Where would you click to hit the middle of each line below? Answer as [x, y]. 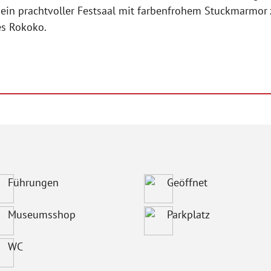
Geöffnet [187, 182]
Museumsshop [41, 214]
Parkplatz [188, 214]
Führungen [33, 182]
